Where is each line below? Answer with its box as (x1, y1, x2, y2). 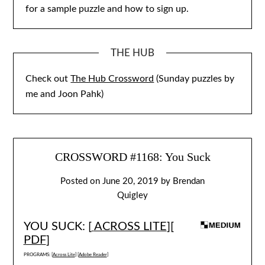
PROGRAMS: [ (23, 252, 53, 258)
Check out (25, 73, 71, 83)
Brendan (173, 177, 205, 186)
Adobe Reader (78, 252, 107, 258)
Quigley (117, 191, 148, 201)
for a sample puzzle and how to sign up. (25, 4, 189, 14)
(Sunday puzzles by (154, 73, 235, 83)
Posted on (60, 177, 102, 186)
